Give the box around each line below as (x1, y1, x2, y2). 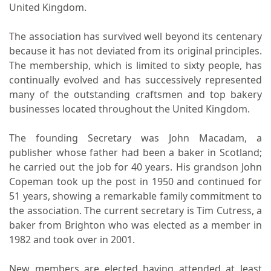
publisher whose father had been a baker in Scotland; (9, 146, 262, 159)
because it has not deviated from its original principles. (9, 44, 262, 57)
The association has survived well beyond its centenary (9, 30, 262, 43)
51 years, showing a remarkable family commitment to (9, 189, 262, 203)
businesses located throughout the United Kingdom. (9, 102, 250, 116)
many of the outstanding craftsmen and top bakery (9, 88, 262, 101)
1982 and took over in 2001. (9, 233, 135, 246)
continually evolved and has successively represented (9, 73, 262, 87)
